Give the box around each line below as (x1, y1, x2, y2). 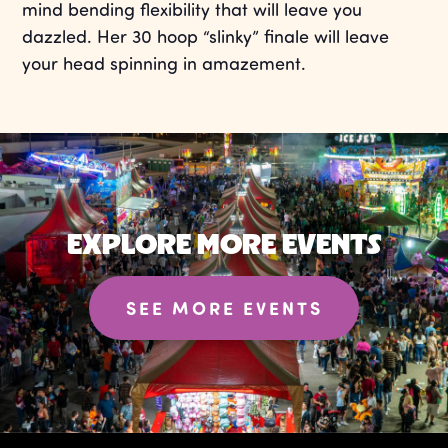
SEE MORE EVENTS (125, 295, 323, 320)
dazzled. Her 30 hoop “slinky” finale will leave (22, 25, 390, 48)
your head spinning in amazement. (22, 52, 307, 75)
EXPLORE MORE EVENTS (66, 225, 382, 261)
